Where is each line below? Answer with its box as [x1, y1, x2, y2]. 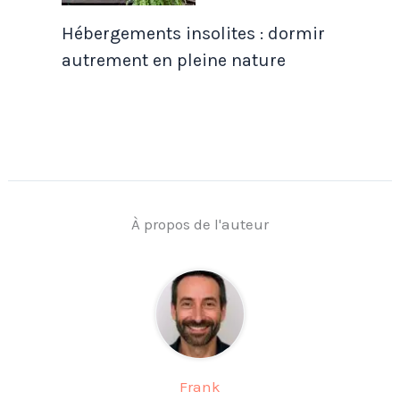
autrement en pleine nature [61, 50, 286, 71]
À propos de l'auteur [131, 215, 269, 234]
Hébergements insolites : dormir [61, 23, 325, 45]
